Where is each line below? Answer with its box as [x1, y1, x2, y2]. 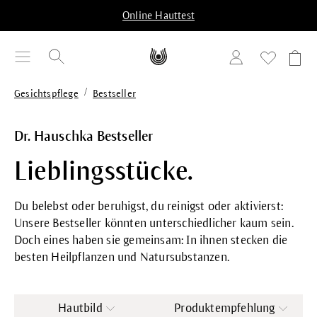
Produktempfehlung [174, 301, 275, 315]
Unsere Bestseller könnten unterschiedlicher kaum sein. [14, 217, 294, 230]
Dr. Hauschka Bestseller [14, 128, 154, 144]
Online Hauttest [122, 10, 195, 21]
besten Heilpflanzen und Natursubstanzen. [14, 250, 229, 264]
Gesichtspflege [14, 88, 79, 99]
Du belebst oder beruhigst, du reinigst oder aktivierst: [14, 200, 284, 213]
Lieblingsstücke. [14, 157, 193, 185]
